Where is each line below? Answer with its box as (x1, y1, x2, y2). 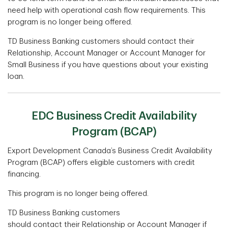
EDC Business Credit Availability (32, 110, 196, 122)
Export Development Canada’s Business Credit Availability (8, 147, 212, 155)
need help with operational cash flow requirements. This (8, 7, 206, 15)
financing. (8, 170, 41, 179)
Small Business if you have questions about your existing (8, 61, 208, 69)
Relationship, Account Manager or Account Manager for (8, 49, 206, 58)
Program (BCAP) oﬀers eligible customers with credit (8, 159, 195, 167)
